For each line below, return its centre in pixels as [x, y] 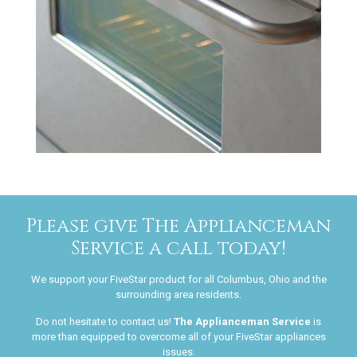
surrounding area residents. [178, 294]
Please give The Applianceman [178, 226]
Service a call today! [178, 248]
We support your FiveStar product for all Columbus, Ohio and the [178, 279]
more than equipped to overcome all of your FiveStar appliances [178, 336]
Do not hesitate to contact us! [105, 321]
